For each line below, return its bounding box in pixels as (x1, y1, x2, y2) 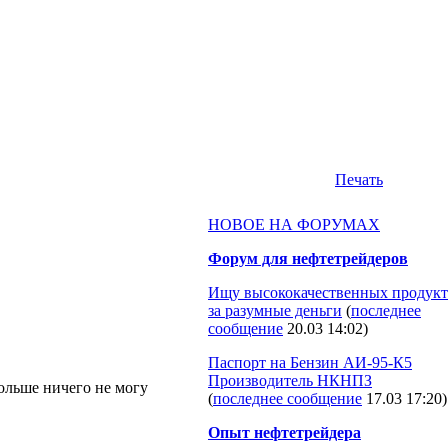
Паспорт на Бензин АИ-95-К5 (208, 354, 412, 371)
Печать (335, 171, 383, 188)
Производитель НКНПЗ (208, 372, 372, 389)
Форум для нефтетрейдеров (208, 250, 408, 267)
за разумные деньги (208, 302, 342, 319)
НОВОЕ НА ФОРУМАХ (208, 216, 380, 233)
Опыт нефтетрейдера (208, 424, 361, 441)
